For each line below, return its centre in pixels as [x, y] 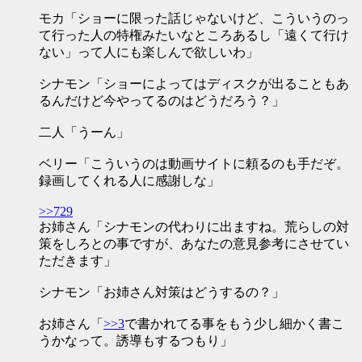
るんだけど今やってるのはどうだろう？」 [162, 101]
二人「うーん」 [84, 132]
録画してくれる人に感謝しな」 [129, 181]
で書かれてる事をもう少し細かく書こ [234, 324]
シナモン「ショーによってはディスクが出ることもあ [194, 84]
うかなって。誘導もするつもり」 [136, 341]
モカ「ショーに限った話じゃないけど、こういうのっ [194, 18]
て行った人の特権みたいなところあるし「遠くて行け [194, 35]
